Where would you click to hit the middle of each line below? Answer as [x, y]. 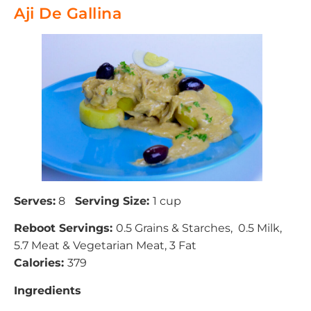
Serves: [35, 201]
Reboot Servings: [65, 228]
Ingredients [48, 290]
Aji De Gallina [68, 13]
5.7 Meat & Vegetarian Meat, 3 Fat [105, 246]
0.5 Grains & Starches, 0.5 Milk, [199, 228]
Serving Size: [114, 201]
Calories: [41, 263]
